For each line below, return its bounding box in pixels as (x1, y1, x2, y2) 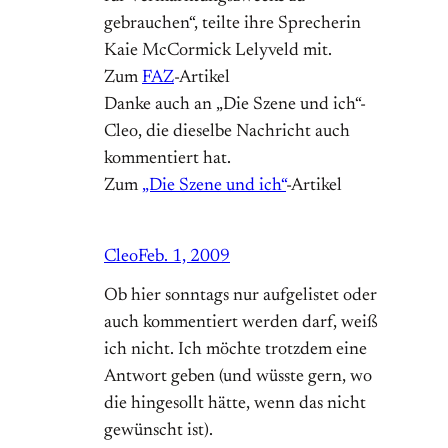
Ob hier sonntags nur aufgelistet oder (104, 287, 377, 306)
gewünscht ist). (104, 422, 213, 441)
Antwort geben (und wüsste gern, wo (104, 368, 372, 387)
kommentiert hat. (104, 150, 231, 169)
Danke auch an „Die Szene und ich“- (104, 96, 366, 115)
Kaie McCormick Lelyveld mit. (104, 42, 332, 61)
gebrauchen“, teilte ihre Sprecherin (104, 15, 361, 34)
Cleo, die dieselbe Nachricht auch (104, 123, 350, 142)
